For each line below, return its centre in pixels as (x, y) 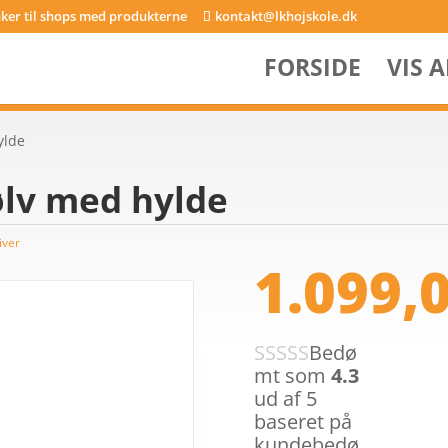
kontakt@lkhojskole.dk (286, 15)
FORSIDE (312, 67)
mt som (292, 375)
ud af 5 (285, 398)
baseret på (302, 421)
